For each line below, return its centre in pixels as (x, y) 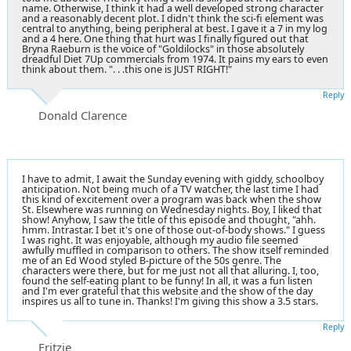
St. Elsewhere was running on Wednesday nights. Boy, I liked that (172, 209)
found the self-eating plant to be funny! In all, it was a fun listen (167, 280)
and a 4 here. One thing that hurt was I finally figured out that (165, 38)
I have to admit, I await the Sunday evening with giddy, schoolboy (173, 179)
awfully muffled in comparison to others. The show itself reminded (175, 250)
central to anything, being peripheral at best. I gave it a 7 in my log (175, 28)
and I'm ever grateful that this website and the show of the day (167, 291)
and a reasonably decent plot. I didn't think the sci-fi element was (173, 18)
